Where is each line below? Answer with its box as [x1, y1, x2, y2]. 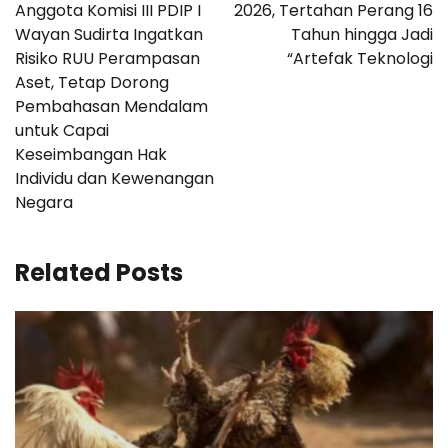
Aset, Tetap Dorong [15, 71, 169, 95]
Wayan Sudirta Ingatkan [15, 23, 203, 47]
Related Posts [15, 256, 183, 290]
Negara [15, 191, 73, 215]
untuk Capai [15, 119, 109, 143]
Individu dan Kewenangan [15, 167, 214, 191]
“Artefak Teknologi [287, 47, 433, 71]
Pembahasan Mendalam [15, 95, 208, 119]
